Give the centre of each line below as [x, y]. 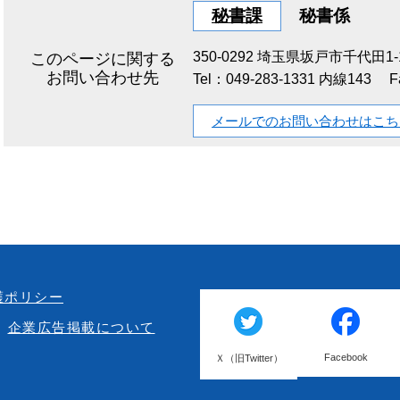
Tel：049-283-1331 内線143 [282, 79]
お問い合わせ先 [103, 78]
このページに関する [103, 59]
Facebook [346, 358]
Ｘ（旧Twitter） [249, 358]
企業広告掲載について [81, 328]
